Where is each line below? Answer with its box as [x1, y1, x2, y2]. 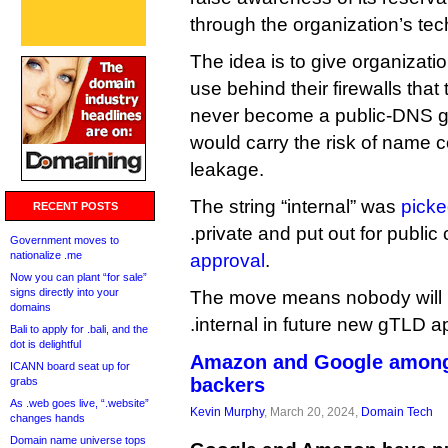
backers [190, 374, 265, 396]
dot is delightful [10, 338, 81, 350]
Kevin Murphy [190, 405, 264, 418]
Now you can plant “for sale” [10, 271, 147, 283]
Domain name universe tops [10, 434, 146, 446]
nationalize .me [10, 249, 82, 261]
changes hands [10, 412, 85, 424]
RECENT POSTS [33, 200, 118, 212]
